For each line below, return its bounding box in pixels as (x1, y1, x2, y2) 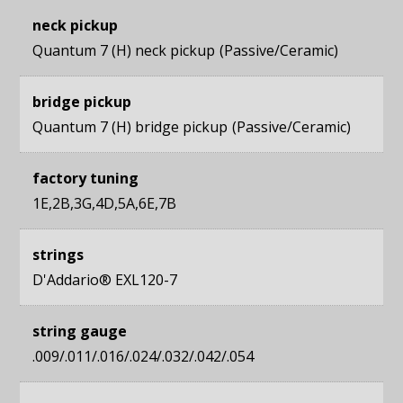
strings (32, 245, 85, 265)
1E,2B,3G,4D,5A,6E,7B (32, 193, 177, 214)
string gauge (32, 321, 128, 342)
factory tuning (32, 168, 139, 189)
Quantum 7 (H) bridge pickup (32, 117, 228, 138)
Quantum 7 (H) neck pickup (32, 40, 216, 61)
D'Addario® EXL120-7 (32, 270, 178, 291)
